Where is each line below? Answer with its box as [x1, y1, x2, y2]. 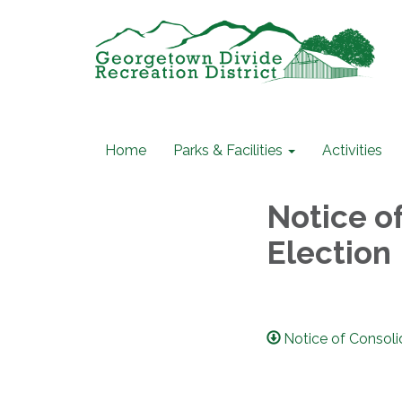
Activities [322, 142, 382, 159]
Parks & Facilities [173, 142, 283, 159]
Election [267, 233, 391, 271]
